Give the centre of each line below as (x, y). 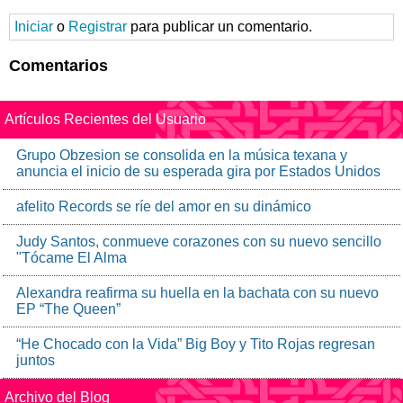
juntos (36, 360)
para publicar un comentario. (219, 27)
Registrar (98, 27)
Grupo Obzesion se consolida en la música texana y (182, 155)
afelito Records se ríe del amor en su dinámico (164, 206)
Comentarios (58, 66)
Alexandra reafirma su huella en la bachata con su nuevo (197, 293)
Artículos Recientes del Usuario (105, 119)
